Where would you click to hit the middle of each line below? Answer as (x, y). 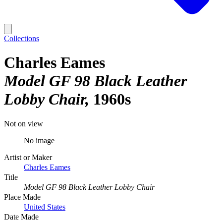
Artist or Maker (28, 157)
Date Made (21, 217)
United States (45, 207)
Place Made (22, 197)
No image (39, 140)
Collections (22, 38)
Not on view (24, 123)
